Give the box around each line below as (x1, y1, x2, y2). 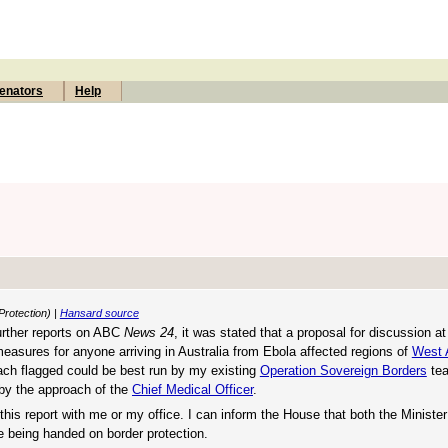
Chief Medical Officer (132, 381, 253, 397)
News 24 (123, 324, 174, 340)
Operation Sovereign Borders (259, 362, 427, 378)
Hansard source (59, 306, 139, 319)
